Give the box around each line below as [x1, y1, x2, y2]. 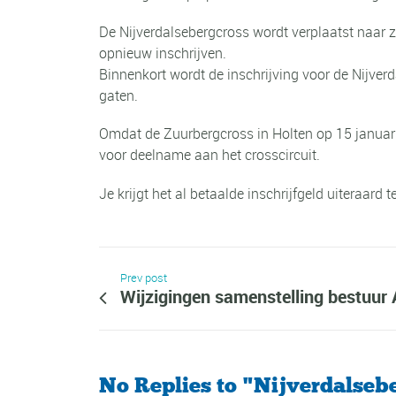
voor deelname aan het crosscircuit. [99, 145, 320, 165]
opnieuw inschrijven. [99, 43, 226, 64]
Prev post [120, 270, 167, 286]
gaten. [99, 86, 138, 106]
